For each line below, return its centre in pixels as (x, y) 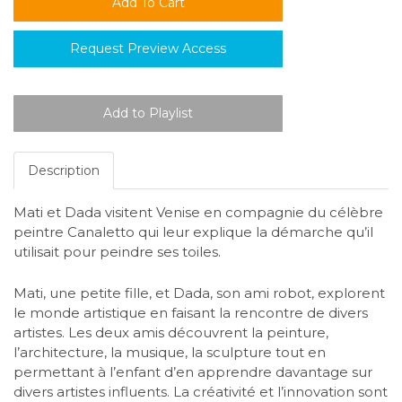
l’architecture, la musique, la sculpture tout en (170, 352)
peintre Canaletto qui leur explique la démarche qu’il (193, 232)
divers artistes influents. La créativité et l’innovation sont (201, 391)
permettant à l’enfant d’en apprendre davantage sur (193, 371)
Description (64, 171)
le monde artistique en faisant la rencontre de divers (191, 312)
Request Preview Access (148, 49)
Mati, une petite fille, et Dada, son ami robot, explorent (199, 293)
